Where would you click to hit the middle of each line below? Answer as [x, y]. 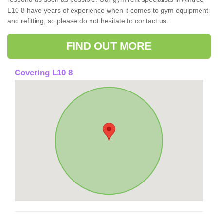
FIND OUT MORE [109, 46]
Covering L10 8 [44, 73]
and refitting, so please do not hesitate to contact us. [88, 21]
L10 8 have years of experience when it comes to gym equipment [108, 10]
